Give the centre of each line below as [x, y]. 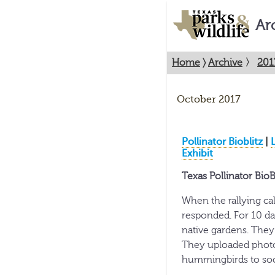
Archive [225, 63]
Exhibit [197, 153]
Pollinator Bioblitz [222, 141]
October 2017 [209, 99]
